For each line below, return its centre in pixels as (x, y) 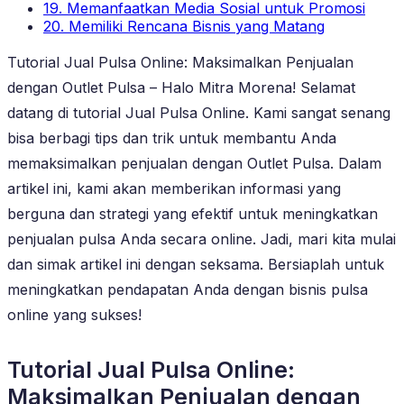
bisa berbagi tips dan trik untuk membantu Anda (172, 138)
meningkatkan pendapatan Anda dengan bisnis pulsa (188, 289)
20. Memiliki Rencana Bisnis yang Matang (184, 26)
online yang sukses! (74, 314)
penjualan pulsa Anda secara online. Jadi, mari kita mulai (202, 239)
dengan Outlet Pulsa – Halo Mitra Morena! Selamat (181, 87)
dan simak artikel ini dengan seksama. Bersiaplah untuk (196, 264)
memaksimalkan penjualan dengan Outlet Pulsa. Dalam (194, 163)
